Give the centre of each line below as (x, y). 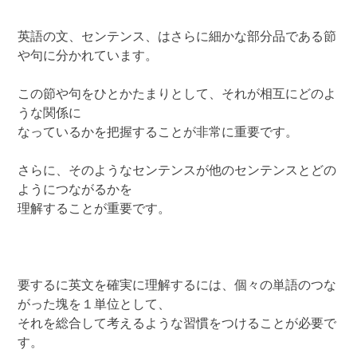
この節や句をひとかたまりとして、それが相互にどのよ (177, 94)
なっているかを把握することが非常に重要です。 (158, 133)
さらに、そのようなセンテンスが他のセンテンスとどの (177, 171)
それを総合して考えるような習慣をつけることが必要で (177, 324)
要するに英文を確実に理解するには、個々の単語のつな (177, 286)
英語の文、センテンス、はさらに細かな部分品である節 (177, 37)
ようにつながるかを (75, 190)
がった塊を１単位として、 (94, 305)
